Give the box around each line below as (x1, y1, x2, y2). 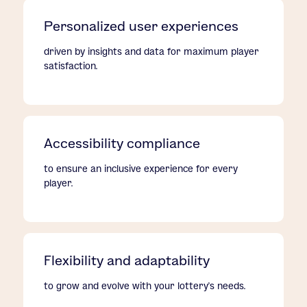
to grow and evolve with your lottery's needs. (44, 280, 246, 291)
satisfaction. (44, 60, 98, 71)
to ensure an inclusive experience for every (44, 162, 238, 174)
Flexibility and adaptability (44, 252, 210, 268)
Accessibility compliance (44, 135, 201, 151)
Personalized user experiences (44, 18, 239, 34)
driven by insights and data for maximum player (44, 45, 260, 57)
